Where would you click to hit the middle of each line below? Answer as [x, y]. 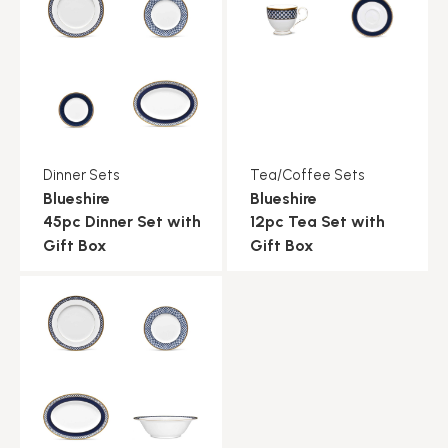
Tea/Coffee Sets [307, 174]
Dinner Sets [81, 174]
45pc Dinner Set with [122, 221]
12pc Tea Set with [317, 221]
